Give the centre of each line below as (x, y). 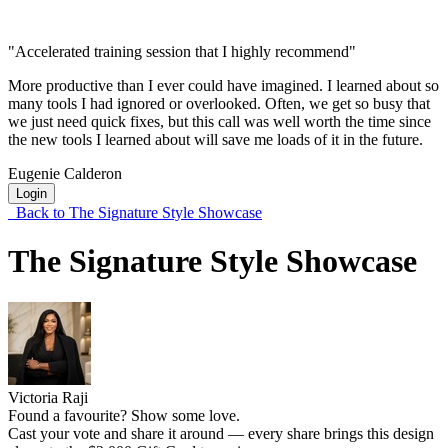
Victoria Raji (48, 397)
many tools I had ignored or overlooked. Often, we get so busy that (219, 103)
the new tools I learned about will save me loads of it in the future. (215, 139)
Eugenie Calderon (65, 173)
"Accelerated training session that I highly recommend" (182, 51)
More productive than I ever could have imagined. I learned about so (223, 85)
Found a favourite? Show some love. (124, 415)
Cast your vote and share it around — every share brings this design (221, 433)
